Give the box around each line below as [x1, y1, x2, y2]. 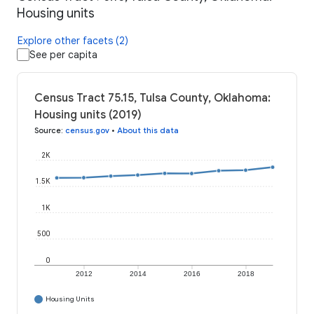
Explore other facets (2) [18, 34, 128, 48]
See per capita [29, 48, 97, 62]
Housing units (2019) [34, 108, 142, 123]
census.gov [65, 125, 109, 136]
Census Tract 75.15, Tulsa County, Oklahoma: [34, 91, 271, 106]
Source [34, 125, 61, 136]
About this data [117, 125, 179, 136]
